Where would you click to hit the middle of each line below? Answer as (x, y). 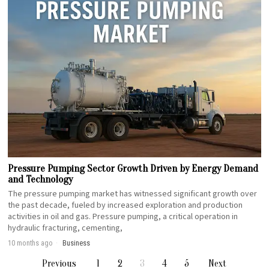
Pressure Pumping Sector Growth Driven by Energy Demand (133, 168)
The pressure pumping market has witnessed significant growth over (133, 194)
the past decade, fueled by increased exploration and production (125, 205)
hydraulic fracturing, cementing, (65, 228)
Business (77, 243)
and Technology (41, 179)
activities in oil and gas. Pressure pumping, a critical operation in (123, 216)
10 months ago (31, 243)
